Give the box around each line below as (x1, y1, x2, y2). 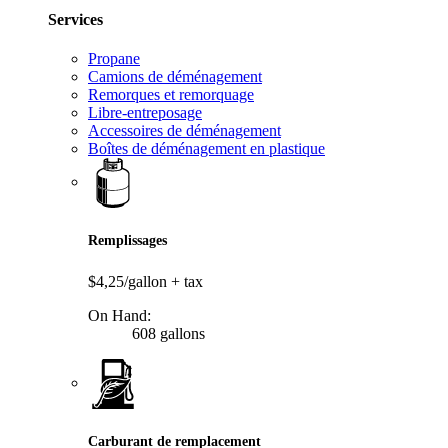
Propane (88, 50, 140, 68)
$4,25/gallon (88, 273, 171, 291)
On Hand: (88, 307, 151, 325)
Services (48, 11, 103, 28)
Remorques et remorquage (88, 86, 254, 104)
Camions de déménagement (88, 68, 262, 86)
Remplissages (88, 232, 167, 249)
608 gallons (128, 325, 205, 343)
